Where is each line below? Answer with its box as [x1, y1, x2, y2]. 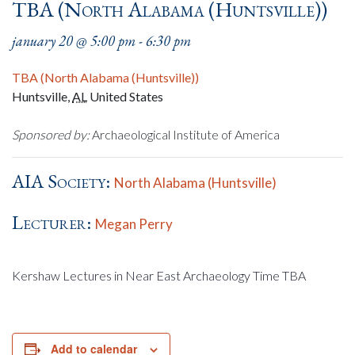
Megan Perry [95, 216, 173, 232]
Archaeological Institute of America [90, 127, 280, 142]
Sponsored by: [12, 127, 90, 142]
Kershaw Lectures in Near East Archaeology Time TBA [12, 268, 306, 283]
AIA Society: [12, 169, 114, 193]
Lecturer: [12, 210, 95, 235]
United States [90, 89, 163, 104]
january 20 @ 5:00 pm [12, 32, 136, 50]
